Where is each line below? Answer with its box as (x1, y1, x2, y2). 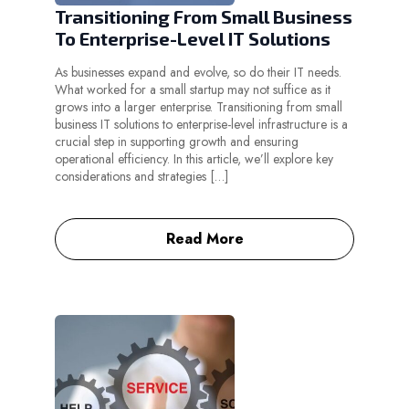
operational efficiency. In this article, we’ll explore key (55, 150, 333, 169)
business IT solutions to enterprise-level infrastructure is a (55, 115, 348, 134)
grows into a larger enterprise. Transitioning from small (55, 98, 342, 117)
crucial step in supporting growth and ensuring (55, 132, 299, 152)
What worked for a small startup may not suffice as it (55, 80, 330, 100)
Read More (165, 228, 244, 250)
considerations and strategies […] (55, 167, 228, 186)
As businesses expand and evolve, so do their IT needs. (55, 63, 341, 82)
